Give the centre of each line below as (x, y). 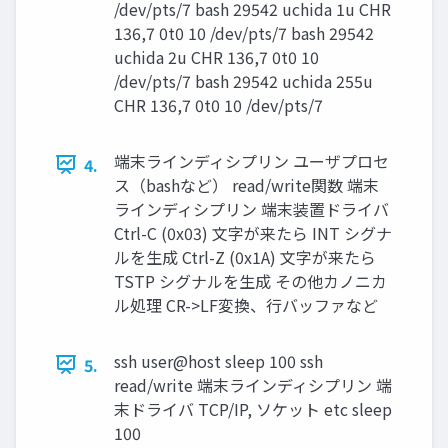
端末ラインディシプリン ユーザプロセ (251, 160)
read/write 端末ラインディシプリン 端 (253, 384)
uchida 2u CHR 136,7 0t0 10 (216, 56)
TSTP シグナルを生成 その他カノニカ (250, 280)
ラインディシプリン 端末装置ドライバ (251, 208)
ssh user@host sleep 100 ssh (218, 360)
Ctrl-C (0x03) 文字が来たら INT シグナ (253, 232)
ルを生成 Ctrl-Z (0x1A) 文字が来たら (245, 256)
